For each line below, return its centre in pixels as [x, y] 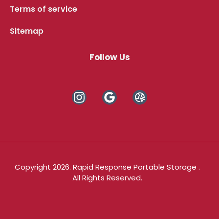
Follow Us [109, 57]
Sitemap [27, 31]
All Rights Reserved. [107, 178]
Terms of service [44, 9]
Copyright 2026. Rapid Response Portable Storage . [107, 167]
